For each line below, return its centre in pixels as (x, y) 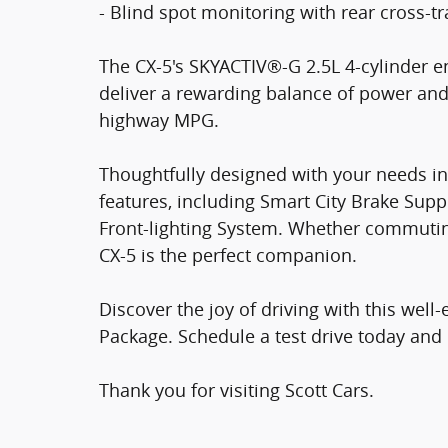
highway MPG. (159, 120)
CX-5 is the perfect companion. (228, 255)
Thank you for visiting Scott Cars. (236, 390)
